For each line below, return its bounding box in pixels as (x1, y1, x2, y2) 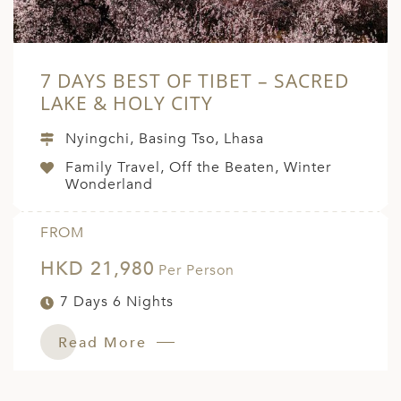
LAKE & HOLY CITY (40, 90, 213, 116)
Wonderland (65, 175, 153, 195)
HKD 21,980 (40, 256, 155, 283)
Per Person (158, 260, 235, 281)
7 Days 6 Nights (60, 292, 174, 312)
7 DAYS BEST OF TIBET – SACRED (40, 68, 349, 94)
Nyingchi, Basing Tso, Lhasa (65, 129, 264, 149)
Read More (58, 333, 152, 354)
